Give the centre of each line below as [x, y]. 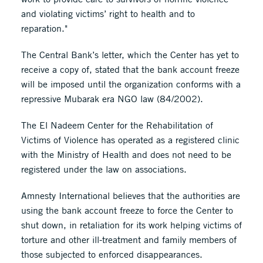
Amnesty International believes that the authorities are [130, 195]
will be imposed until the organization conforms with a [131, 84]
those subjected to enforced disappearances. [112, 254]
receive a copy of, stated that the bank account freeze [130, 69]
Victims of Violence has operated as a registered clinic [130, 140]
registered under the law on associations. [104, 169]
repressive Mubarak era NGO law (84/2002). [112, 99]
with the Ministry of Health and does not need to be [126, 154]
